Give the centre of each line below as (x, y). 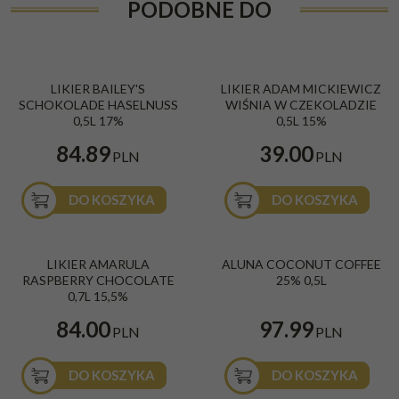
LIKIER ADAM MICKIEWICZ (301, 89)
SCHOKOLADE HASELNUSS (98, 105)
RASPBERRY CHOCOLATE (98, 281)
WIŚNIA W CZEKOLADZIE (301, 105)
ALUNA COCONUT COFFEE (301, 265)
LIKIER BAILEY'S (98, 89)
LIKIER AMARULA (98, 265)
